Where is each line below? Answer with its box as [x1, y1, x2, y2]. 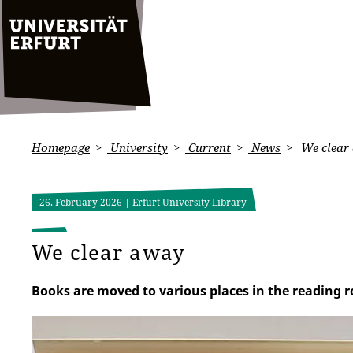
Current [185, 139, 231, 155]
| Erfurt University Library [124, 195, 247, 209]
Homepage [32, 139, 90, 155]
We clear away [32, 238, 185, 266]
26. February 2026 [39, 195, 124, 209]
